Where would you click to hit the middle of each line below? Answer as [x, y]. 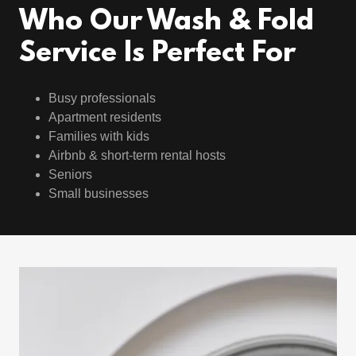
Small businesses [98, 193]
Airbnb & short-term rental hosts [137, 155]
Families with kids [99, 136]
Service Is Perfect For [157, 54]
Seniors [70, 174]
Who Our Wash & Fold [166, 22]
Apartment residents [104, 117]
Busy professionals [102, 98]
